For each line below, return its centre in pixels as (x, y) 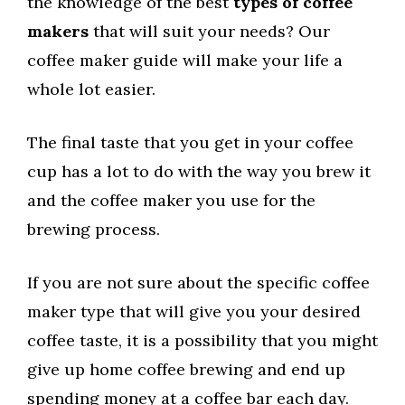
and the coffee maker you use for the (171, 201)
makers (58, 32)
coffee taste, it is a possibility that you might (202, 341)
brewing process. (94, 230)
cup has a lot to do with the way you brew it (199, 172)
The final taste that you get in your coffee (190, 143)
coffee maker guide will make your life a (185, 61)
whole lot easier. (91, 89)
